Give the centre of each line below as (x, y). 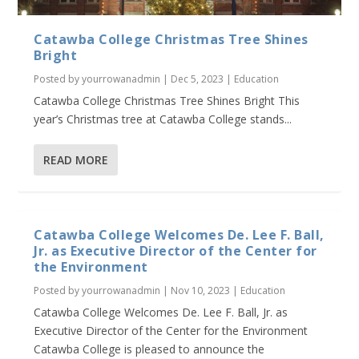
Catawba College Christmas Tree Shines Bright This (167, 101)
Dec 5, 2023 (198, 79)
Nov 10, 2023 (201, 291)
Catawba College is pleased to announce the (149, 349)
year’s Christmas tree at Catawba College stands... (163, 119)
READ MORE (76, 160)
